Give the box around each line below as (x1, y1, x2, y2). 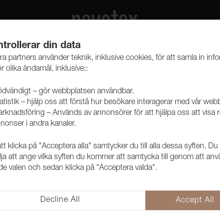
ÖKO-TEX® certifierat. (114, 172, 188, 181)
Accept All (176, 197, 215, 205)
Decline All (40, 196, 80, 204)
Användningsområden (114, 195, 197, 205)
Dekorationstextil (129, 208, 185, 217)
